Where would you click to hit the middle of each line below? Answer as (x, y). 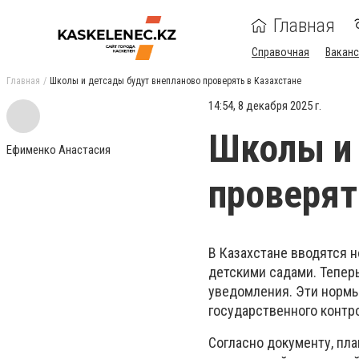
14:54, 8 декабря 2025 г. (265, 106)
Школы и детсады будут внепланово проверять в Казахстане (175, 81)
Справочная (280, 52)
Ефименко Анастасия (58, 150)
